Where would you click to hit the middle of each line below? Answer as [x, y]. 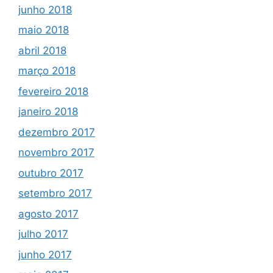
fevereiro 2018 [53, 91]
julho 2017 [43, 234]
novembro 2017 [56, 153]
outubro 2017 [51, 173]
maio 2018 [44, 30]
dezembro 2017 [57, 132]
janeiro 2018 [48, 112]
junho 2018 [45, 9]
